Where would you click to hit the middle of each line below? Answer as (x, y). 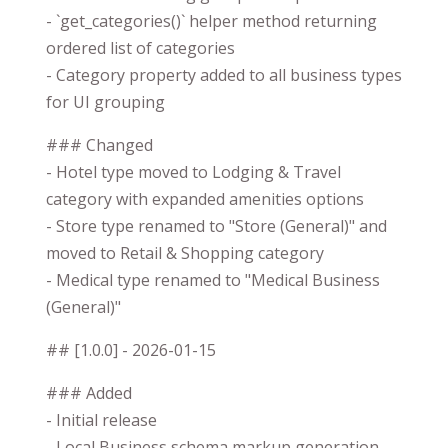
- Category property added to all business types (224, 74)
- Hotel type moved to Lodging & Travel (193, 171)
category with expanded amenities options (205, 198)
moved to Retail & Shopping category (185, 252)
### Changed (99, 144)
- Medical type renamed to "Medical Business (213, 279)
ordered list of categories (140, 47)
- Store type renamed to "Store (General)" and (216, 225)
